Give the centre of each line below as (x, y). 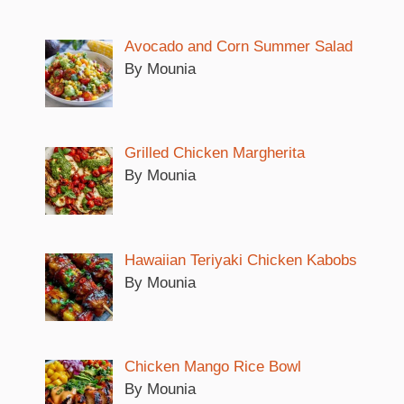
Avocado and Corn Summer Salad (238, 47)
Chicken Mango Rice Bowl (212, 367)
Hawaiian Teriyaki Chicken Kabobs (240, 260)
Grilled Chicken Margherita (214, 153)
